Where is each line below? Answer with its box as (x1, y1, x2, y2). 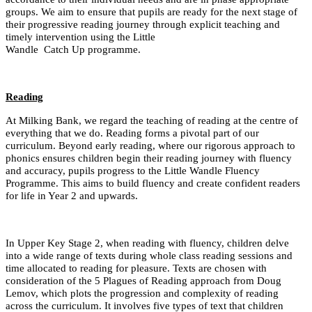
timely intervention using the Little (6, 31, 155, 42)
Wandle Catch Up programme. (6, 43, 141, 55)
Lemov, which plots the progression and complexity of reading (6, 287, 279, 299)
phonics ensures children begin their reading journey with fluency (6, 152, 292, 164)
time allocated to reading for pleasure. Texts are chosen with (6, 262, 267, 274)
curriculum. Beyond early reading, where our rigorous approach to (6, 139, 295, 151)
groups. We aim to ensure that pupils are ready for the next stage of (6, 6, 297, 17)
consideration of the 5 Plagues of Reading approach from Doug (6, 274, 281, 286)
